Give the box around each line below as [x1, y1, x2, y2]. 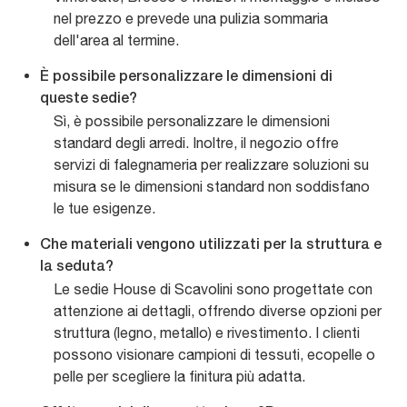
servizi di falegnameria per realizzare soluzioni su [54, 156, 369, 174]
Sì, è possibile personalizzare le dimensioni [54, 113, 330, 130]
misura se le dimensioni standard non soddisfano [54, 178, 370, 195]
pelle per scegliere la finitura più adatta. [54, 368, 305, 385]
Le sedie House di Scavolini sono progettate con [54, 281, 372, 298]
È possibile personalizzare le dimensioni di [40, 71, 333, 84]
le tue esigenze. [54, 200, 155, 217]
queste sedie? [40, 93, 137, 106]
